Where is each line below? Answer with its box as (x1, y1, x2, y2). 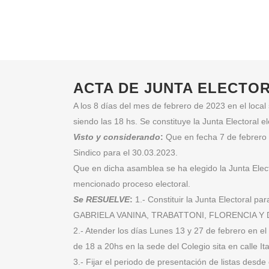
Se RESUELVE (73, 195, 130, 204)
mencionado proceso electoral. (73, 179, 190, 189)
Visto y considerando (73, 132, 160, 142)
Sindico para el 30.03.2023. (73, 148, 178, 157)
